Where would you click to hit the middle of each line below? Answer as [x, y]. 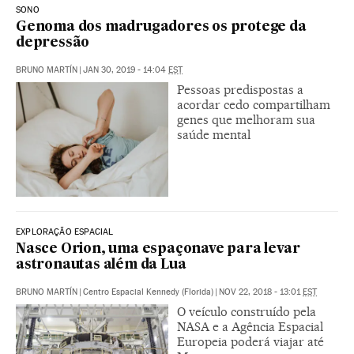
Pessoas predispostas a [240, 89]
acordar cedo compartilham [254, 104]
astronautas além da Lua [101, 265]
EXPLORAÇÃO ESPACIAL [65, 232]
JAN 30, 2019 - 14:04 [126, 70]
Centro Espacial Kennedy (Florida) [148, 292]
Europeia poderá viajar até [250, 341]
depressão [53, 43]
